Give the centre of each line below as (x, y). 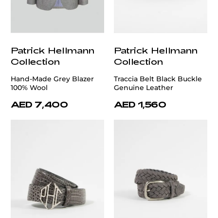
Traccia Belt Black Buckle (158, 79)
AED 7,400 (39, 104)
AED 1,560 (140, 104)
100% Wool (29, 88)
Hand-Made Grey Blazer (52, 79)
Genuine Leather (144, 88)
